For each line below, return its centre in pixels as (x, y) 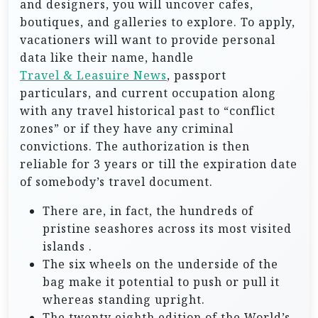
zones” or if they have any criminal (127, 128)
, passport (197, 75)
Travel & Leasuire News (93, 75)
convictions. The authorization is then (135, 146)
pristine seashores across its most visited (167, 229)
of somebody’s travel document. (116, 182)
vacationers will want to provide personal (148, 40)
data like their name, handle (107, 57)
